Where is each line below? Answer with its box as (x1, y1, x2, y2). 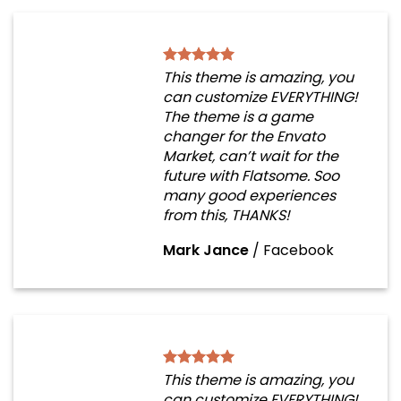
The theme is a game (163, 107, 313, 127)
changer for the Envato (163, 126, 325, 147)
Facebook (263, 240, 334, 260)
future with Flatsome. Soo (163, 166, 339, 186)
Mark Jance (163, 240, 249, 260)
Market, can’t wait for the (163, 146, 338, 166)
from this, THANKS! (163, 205, 290, 226)
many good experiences (163, 185, 336, 206)
